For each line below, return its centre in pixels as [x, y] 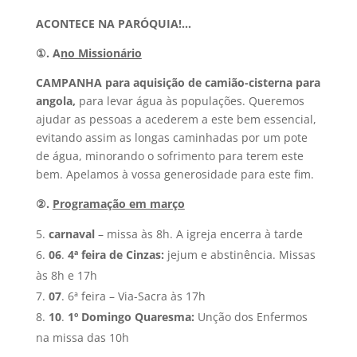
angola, [55, 101]
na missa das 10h [82, 337]
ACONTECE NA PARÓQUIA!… [113, 24]
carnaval [71, 234]
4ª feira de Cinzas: [116, 255]
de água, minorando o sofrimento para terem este [169, 156]
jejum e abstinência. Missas [239, 255]
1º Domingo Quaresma [129, 317]
